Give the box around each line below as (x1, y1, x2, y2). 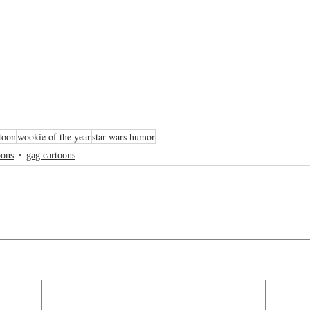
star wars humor (92, 130, 155, 143)
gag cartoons (26, 149, 75, 161)
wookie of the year (17, 130, 91, 143)
